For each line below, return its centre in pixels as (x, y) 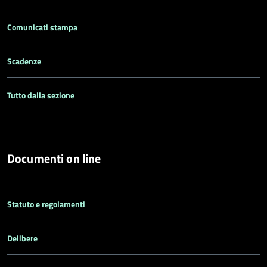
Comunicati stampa (42, 27)
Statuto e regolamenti (46, 204)
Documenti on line (54, 158)
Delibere (22, 238)
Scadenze (24, 61)
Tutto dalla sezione (41, 95)
